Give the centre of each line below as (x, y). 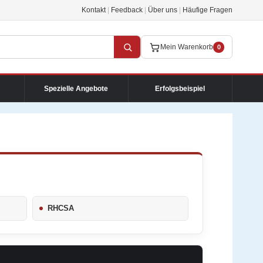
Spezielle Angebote (76, 88)
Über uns (163, 10)
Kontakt (94, 10)
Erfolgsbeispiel (180, 88)
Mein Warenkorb (187, 47)
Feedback (127, 10)
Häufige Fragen (208, 10)
